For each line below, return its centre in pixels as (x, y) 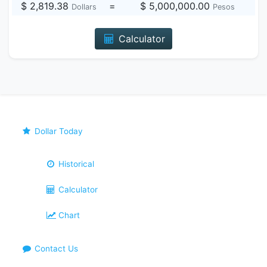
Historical (75, 164)
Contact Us (55, 249)
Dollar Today (58, 131)
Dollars (84, 7)
